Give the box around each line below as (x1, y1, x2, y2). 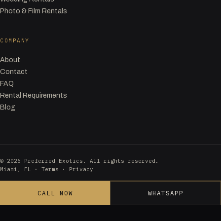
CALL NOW (37, 189, 73, 197)
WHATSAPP (147, 189, 184, 197)
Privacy (69, 166, 93, 173)
